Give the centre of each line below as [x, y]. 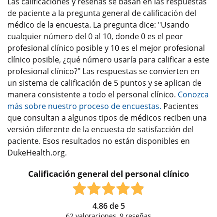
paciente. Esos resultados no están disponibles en [99, 141]
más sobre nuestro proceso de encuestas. [84, 106]
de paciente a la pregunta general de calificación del [102, 13]
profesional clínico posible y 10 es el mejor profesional [106, 48]
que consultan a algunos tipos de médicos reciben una [107, 117]
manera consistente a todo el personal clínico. [93, 94]
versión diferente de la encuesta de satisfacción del [101, 129]
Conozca [193, 94]
